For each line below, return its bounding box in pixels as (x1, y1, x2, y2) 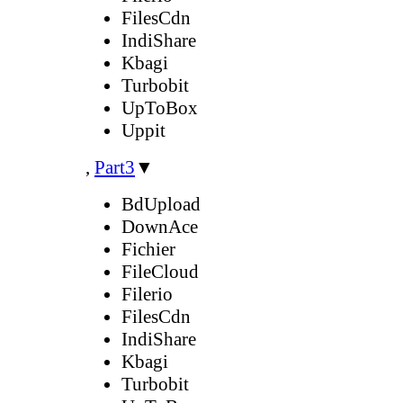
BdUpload (121, 193, 201, 215)
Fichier (121, 237, 175, 260)
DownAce (121, 215, 198, 237)
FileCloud (121, 260, 199, 282)
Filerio (121, 282, 173, 305)
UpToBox (121, 96, 198, 119)
